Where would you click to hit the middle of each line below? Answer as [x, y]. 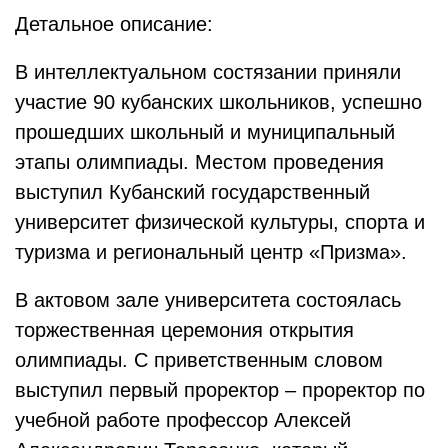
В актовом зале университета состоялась [208, 300]
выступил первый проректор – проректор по [220, 390]
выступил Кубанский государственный [192, 192]
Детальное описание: [117, 24]
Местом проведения [289, 162]
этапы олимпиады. [105, 162]
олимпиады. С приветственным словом [199, 360]
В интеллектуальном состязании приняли [208, 72]
